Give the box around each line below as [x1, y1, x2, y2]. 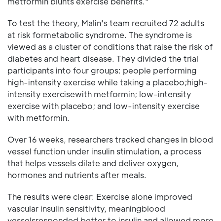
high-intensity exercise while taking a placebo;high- [7, 77, 208, 88]
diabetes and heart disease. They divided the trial [7, 53, 198, 64]
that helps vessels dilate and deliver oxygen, [7, 158, 179, 169]
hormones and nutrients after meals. [7, 170, 147, 181]
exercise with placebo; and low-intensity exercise [7, 101, 200, 111]
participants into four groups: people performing [7, 65, 197, 76]
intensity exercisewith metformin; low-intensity [7, 89, 191, 100]
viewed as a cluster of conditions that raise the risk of [7, 41, 213, 52]
